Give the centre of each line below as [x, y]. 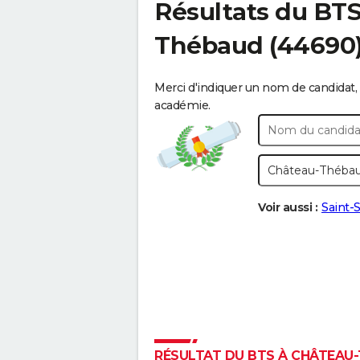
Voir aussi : [288, 207]
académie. [182, 105]
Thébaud [209, 45]
